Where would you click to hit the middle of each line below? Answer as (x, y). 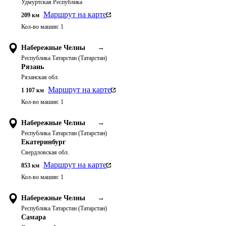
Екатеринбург (43, 142)
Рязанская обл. (40, 77)
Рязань (33, 67)
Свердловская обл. (45, 152)
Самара (34, 217)
